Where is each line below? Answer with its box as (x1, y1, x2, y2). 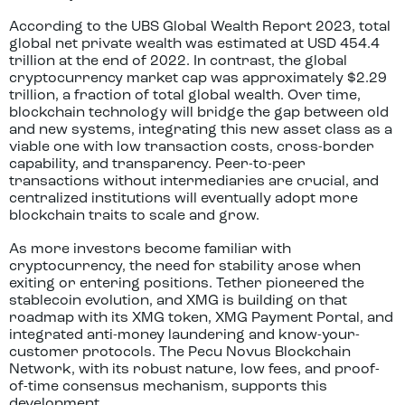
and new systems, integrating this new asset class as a (9, 123, 392, 137)
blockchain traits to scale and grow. (9, 209, 259, 223)
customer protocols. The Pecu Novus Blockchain (9, 345, 351, 360)
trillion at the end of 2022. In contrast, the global (9, 54, 347, 69)
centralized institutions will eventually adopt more (9, 192, 358, 206)
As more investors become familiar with (9, 242, 291, 257)
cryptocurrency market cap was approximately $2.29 (9, 71, 387, 86)
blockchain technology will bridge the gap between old (9, 106, 389, 120)
